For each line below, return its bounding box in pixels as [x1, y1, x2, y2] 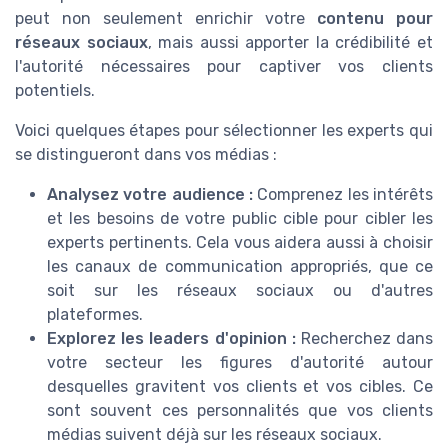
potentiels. [15, 81, 95, 101]
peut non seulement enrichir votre [15, 9, 317, 29]
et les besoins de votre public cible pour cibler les [47, 209, 433, 229]
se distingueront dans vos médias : [15, 145, 277, 165]
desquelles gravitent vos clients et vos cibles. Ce [47, 377, 433, 397]
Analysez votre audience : [47, 185, 253, 205]
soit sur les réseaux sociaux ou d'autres [47, 281, 433, 301]
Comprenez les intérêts [253, 185, 433, 205]
